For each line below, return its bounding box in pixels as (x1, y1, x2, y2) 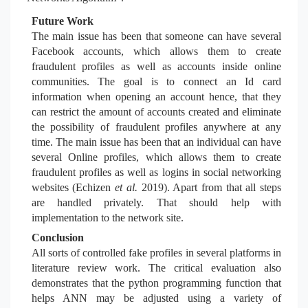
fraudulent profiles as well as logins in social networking (31, 166, 281, 178)
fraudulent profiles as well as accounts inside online (31, 60, 281, 72)
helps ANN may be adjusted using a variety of (31, 292, 281, 304)
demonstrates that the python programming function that (31, 277, 281, 289)
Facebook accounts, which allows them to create (31, 45, 281, 57)
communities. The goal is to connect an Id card (31, 76, 281, 87)
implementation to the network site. (31, 212, 184, 223)
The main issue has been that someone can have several (31, 30, 281, 42)
